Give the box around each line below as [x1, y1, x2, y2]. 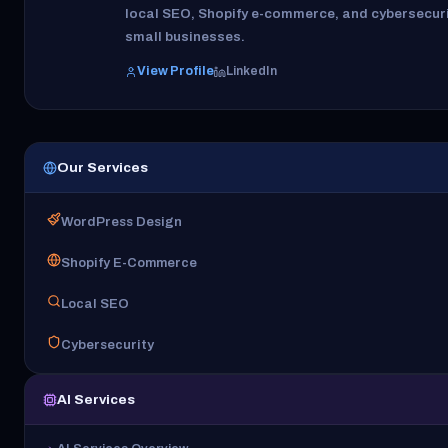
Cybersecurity [61, 337, 154, 353]
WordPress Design [61, 214, 182, 230]
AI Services [57, 392, 135, 408]
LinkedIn [226, 64, 277, 79]
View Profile [137, 64, 214, 79]
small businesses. [125, 29, 245, 45]
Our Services [57, 160, 148, 176]
